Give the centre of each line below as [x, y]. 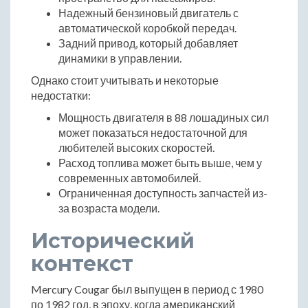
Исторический [113, 241]
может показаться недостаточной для [153, 132]
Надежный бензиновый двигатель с [148, 12]
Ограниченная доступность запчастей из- [163, 192]
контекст [82, 263]
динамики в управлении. [120, 58]
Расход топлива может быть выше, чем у [160, 162]
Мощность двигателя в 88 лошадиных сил [164, 117]
